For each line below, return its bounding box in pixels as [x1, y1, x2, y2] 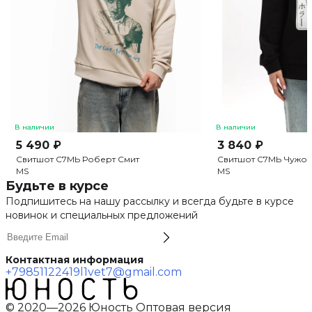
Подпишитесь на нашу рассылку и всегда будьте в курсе [5, 195, 294, 208]
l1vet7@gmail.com [79, 265, 182, 279]
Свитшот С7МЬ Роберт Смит [16, 154, 139, 165]
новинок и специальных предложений [5, 209, 198, 222]
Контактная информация [5, 253, 143, 267]
